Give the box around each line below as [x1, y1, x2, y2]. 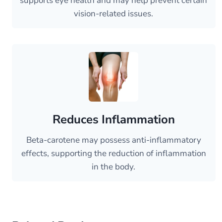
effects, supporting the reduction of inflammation [21, 148, 206, 159]
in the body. [92, 161, 136, 172]
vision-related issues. [74, 8, 154, 19]
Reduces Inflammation [52, 111, 175, 127]
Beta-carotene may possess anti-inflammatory [26, 134, 201, 146]
